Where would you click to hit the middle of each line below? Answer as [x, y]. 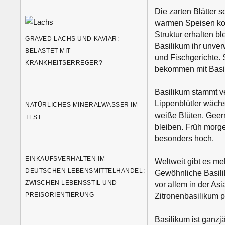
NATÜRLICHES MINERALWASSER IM [82, 105]
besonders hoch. [184, 138]
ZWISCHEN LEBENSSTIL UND [71, 183]
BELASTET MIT [48, 51]
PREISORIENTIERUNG [61, 195]
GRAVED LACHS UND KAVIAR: [72, 39]
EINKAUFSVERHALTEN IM [65, 158]
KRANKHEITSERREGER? [64, 63]
